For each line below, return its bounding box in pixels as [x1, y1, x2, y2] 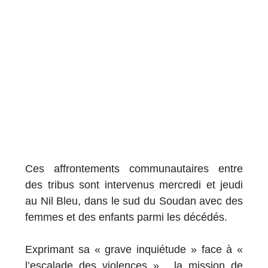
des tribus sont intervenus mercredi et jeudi [25, 179, 243, 191]
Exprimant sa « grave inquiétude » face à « [25, 243, 243, 256]
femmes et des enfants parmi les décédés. [25, 211, 227, 224]
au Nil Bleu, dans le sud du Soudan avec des [25, 195, 243, 208]
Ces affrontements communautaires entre [25, 163, 243, 175]
